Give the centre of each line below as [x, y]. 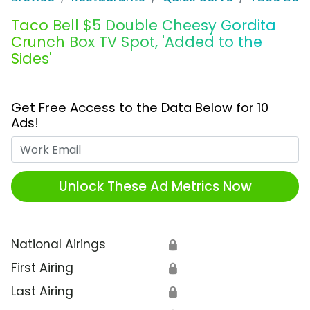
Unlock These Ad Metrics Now [155, 186]
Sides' [31, 59]
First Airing [42, 268]
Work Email [187, 145]
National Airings [58, 245]
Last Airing [42, 292]
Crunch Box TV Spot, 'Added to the [137, 42]
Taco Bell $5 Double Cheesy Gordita [144, 26]
